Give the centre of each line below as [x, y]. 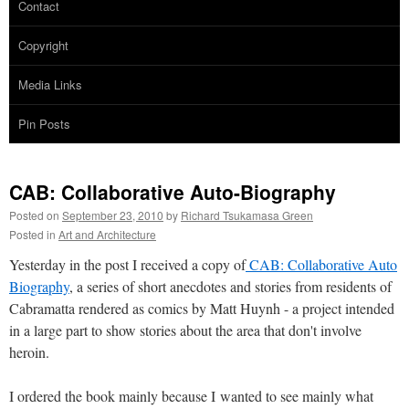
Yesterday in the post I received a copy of [127, 264]
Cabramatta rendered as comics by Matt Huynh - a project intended [202, 308]
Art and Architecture [107, 234]
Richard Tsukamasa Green [247, 215]
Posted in [32, 234]
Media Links [50, 84]
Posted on [34, 215]
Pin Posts [44, 123]
